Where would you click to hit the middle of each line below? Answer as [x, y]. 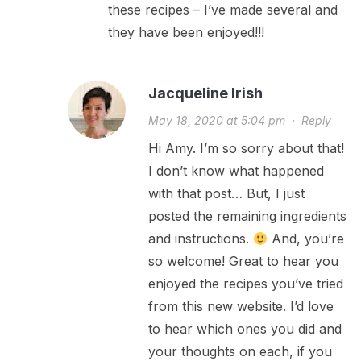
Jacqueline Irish [205, 93]
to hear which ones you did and [245, 329]
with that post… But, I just [226, 194]
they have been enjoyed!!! [186, 33]
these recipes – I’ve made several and [222, 10]
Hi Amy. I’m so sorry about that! [246, 149]
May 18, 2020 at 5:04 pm [216, 121]
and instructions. [200, 239]
